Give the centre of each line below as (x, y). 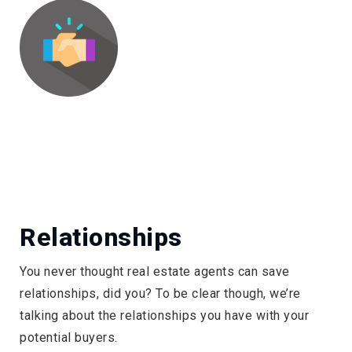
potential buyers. (69, 337)
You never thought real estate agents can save (155, 271)
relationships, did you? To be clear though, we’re (160, 293)
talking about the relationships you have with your (164, 315)
